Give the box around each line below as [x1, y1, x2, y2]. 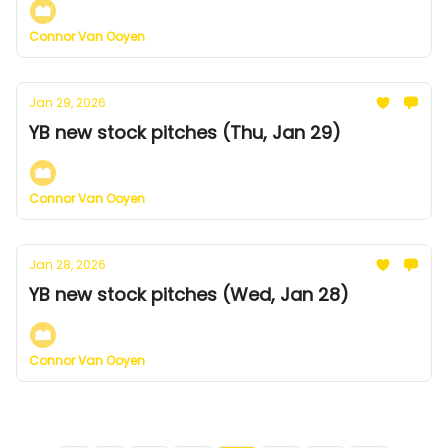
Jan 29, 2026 [29, 94, 106, 111]
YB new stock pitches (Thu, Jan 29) [29, 120, 341, 145]
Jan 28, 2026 [29, 256, 106, 273]
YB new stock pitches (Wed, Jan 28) [29, 282, 349, 307]
